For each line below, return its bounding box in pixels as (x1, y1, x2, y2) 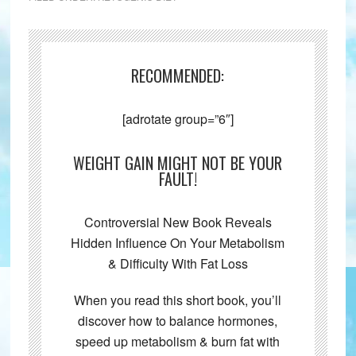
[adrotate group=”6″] (122, 110, 234, 129)
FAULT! (158, 167, 197, 192)
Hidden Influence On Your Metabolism (71, 234, 285, 253)
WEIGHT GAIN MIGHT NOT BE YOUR (73, 151, 283, 176)
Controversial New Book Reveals (83, 213, 272, 232)
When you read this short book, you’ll (74, 291, 282, 310)
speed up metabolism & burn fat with (75, 332, 281, 351)
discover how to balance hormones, (78, 311, 278, 331)
